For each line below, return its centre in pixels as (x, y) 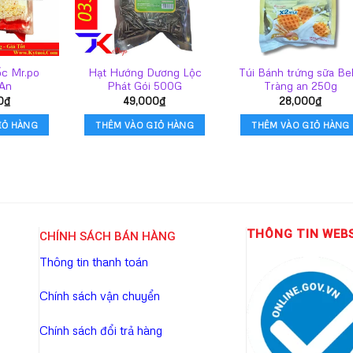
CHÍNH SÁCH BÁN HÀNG (108, 237)
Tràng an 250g (301, 86)
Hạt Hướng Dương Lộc (145, 72)
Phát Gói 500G (145, 86)
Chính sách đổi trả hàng (101, 330)
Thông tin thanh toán (94, 261)
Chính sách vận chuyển (100, 296)
